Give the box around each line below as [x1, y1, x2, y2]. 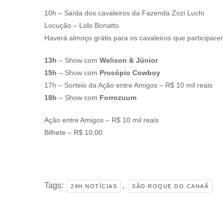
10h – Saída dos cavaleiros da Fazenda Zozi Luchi [44, 9, 204, 17]
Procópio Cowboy [100, 69, 160, 77]
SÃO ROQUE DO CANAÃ [132, 183, 209, 190]
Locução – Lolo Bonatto [44, 21, 119, 30]
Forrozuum [100, 94, 136, 102]
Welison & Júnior [100, 56, 158, 65]
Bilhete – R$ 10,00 [44, 128, 103, 137]
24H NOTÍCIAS [71, 183, 117, 190]
